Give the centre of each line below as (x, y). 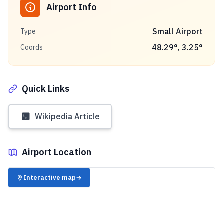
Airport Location (56, 152)
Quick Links (46, 88)
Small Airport (177, 31)
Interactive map (50, 177)
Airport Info (71, 7)
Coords (32, 47)
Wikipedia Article (67, 116)
